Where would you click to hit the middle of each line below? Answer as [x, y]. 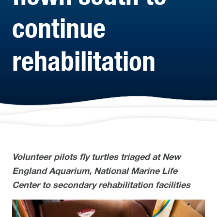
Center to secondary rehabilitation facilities [101, 185]
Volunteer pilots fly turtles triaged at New [96, 157]
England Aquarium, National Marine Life [95, 171]
